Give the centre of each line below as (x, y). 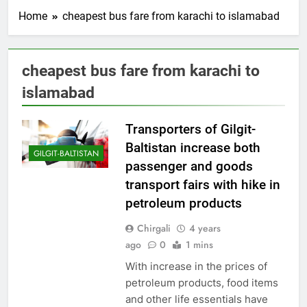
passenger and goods (189, 166)
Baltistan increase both (193, 147)
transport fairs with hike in (202, 184)
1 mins (199, 244)
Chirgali (153, 228)
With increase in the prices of (196, 266)
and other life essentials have (196, 299)
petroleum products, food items (201, 282)
